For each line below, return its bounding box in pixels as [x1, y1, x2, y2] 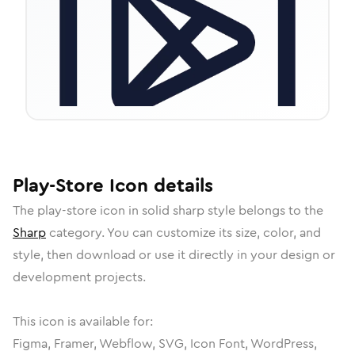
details [148, 172, 213, 199]
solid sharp [142, 201, 204, 219]
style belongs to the [204, 201, 323, 219]
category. [46, 223, 107, 242]
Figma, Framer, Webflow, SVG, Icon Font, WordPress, [13, 334, 317, 353]
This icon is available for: [13, 312, 153, 330]
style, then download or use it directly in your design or [13, 246, 335, 264]
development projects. [13, 268, 146, 286]
